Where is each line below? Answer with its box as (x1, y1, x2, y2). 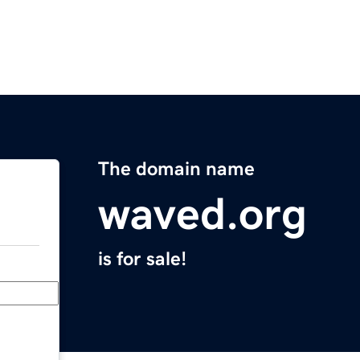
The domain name (98, 159, 255, 179)
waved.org (98, 191, 307, 237)
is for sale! (98, 249, 186, 269)
